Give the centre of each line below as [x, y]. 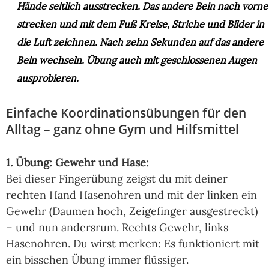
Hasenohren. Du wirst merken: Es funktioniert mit [133, 244]
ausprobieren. [48, 78]
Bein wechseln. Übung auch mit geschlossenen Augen [137, 60]
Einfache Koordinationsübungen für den [126, 113]
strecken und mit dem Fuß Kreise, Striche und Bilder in [141, 24]
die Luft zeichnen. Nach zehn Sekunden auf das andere [140, 42]
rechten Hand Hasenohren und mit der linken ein [131, 195]
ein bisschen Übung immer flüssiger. [97, 260]
